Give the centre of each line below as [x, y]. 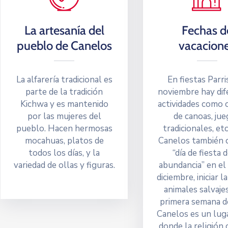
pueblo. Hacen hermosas [64, 129]
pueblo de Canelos [64, 46]
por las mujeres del [64, 116]
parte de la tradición [64, 92]
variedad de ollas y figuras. [64, 165]
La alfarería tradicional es [64, 80]
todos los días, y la [64, 153]
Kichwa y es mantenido [64, 104]
